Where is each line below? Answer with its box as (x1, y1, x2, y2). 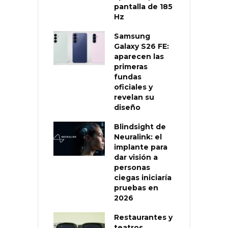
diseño (114, 102, 140, 112)
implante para (114, 142, 167, 152)
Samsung (114, 31, 150, 41)
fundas (114, 72, 141, 81)
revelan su (114, 92, 154, 102)
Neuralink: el (114, 132, 162, 141)
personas (114, 162, 150, 172)
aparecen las (114, 51, 164, 61)
